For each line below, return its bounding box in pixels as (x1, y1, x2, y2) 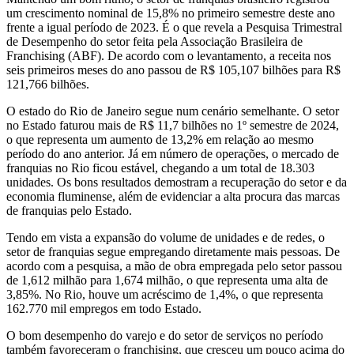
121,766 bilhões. (6, 77, 89, 92)
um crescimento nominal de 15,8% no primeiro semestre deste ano (6, 6, 335, 21)
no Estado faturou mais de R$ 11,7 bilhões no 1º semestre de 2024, (6, 119, 339, 133)
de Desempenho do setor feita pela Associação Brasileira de (6, 35, 303, 49)
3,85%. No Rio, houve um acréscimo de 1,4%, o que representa (6, 288, 323, 302)
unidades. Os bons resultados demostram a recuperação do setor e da (6, 175, 347, 190)
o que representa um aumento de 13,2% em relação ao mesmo (6, 133, 314, 147)
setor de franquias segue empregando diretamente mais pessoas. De (6, 245, 340, 259)
